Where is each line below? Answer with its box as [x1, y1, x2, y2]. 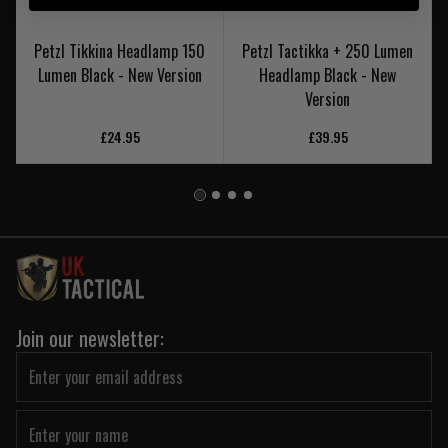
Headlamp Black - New [259, 63, 396, 88]
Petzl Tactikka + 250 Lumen [242, 39, 413, 64]
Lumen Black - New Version [37, 63, 202, 88]
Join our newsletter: [16, 323, 164, 354]
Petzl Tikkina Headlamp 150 [34, 39, 205, 64]
